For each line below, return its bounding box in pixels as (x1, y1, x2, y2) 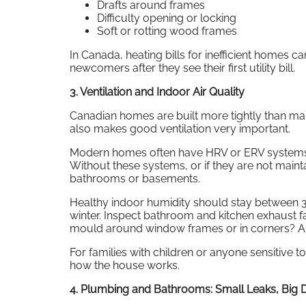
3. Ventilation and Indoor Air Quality (70, 85, 245, 98)
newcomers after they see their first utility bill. (70, 61, 295, 74)
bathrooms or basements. (70, 171, 200, 185)
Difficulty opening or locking (97, 11, 236, 25)
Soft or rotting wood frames (97, 24, 237, 38)
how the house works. (70, 258, 180, 272)
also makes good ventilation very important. (70, 122, 290, 135)
